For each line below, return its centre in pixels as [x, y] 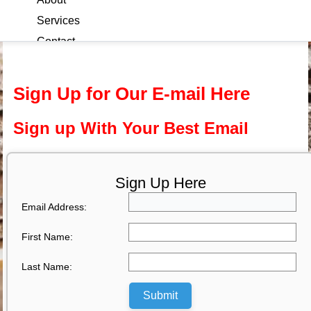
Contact [56, 41]
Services [58, 20]
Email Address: [54, 207]
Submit [161, 295]
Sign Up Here [160, 183]
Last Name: [47, 267]
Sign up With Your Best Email [131, 128]
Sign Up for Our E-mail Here [132, 94]
